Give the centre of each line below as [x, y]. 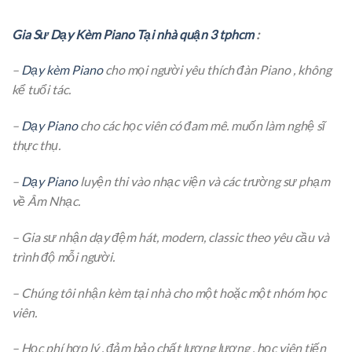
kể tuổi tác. [41, 90]
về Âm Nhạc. [46, 201]
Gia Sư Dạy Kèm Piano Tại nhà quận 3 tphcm [133, 34]
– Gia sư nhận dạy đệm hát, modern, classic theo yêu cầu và [170, 236]
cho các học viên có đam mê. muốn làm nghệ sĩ [202, 126]
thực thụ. [36, 145]
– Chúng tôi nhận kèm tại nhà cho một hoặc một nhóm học [169, 292]
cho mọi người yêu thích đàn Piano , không [217, 70]
